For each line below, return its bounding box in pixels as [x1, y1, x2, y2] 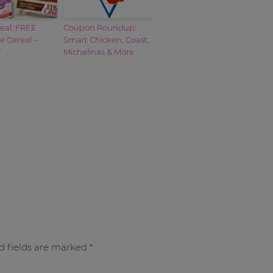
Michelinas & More [63, 46, 134, 57]
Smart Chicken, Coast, [63, 34, 149, 44]
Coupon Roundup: [63, 22, 136, 32]
